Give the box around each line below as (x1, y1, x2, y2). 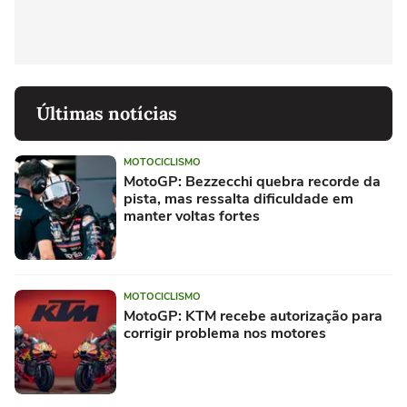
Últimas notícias (36, 102, 177, 125)
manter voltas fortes (124, 206, 260, 227)
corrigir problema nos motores (124, 323, 326, 344)
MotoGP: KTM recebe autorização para (124, 306, 382, 327)
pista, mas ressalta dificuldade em (124, 189, 353, 210)
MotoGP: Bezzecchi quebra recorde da (124, 172, 381, 193)
